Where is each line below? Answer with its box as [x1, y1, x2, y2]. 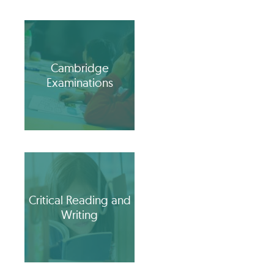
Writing [61, 207, 98, 223]
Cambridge [50, 61, 109, 76]
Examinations [46, 75, 113, 91]
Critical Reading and [28, 193, 131, 208]
